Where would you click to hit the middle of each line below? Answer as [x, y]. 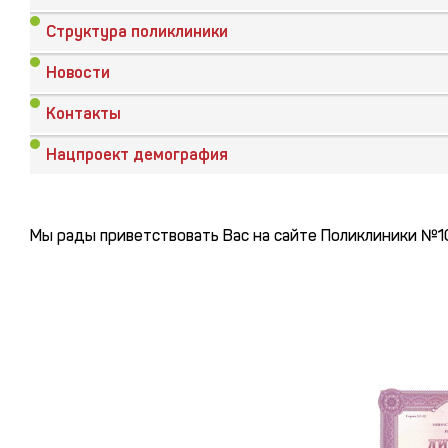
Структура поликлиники [137, 31]
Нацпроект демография [137, 154]
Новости [78, 72]
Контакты [83, 113]
